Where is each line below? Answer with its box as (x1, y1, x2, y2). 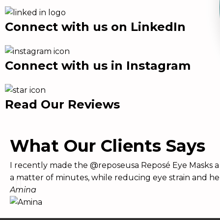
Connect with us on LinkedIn (5, 20, 186, 34)
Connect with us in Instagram (5, 58, 191, 73)
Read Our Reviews (5, 97, 120, 111)
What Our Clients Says (10, 136, 205, 156)
